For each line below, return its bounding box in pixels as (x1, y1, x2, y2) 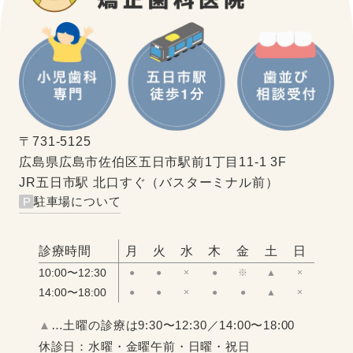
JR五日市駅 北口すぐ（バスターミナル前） (19, 174, 279, 189)
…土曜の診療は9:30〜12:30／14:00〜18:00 (50, 318, 295, 332)
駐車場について (33, 194, 121, 208)
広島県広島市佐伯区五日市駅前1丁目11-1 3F (19, 154, 287, 169)
